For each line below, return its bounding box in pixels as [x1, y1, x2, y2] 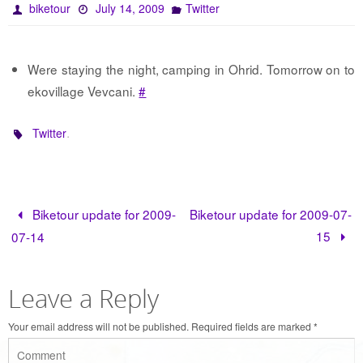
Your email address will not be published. [8, 319, 189, 334]
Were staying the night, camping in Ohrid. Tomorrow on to [28, 60, 355, 79]
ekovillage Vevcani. [28, 82, 139, 100]
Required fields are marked [191, 319, 314, 334]
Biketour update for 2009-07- [189, 205, 352, 224]
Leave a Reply [8, 282, 159, 316]
